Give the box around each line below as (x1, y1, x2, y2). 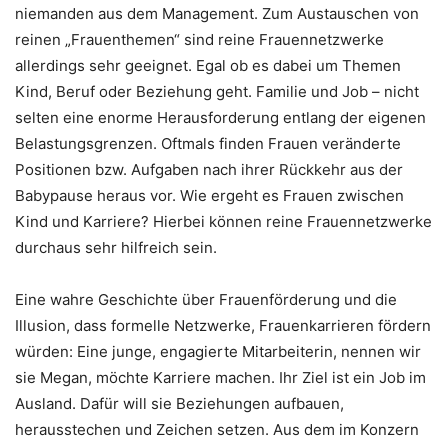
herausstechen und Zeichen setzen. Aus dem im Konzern (15, 419, 419, 439)
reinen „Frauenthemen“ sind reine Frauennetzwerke (15, 29, 384, 49)
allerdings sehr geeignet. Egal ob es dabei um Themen (15, 55, 401, 75)
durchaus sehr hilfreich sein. (15, 237, 217, 257)
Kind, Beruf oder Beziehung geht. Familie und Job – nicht (15, 81, 419, 101)
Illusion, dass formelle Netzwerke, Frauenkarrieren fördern (15, 315, 431, 335)
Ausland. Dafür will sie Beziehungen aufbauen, (15, 393, 344, 413)
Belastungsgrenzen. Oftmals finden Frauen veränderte (15, 133, 401, 153)
